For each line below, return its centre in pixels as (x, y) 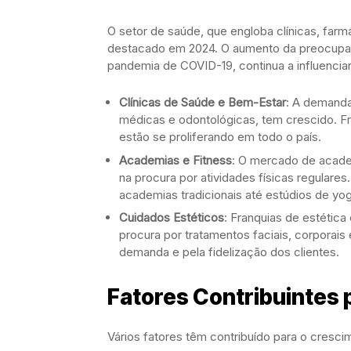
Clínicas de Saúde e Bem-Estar (203, 102)
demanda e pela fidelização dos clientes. (229, 252)
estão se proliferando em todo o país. (220, 137)
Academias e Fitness (175, 160)
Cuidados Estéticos (172, 217)
